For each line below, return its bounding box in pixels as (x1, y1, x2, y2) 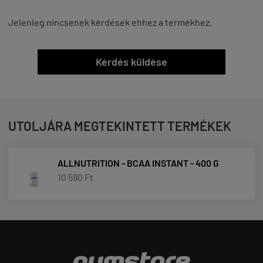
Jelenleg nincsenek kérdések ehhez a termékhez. (8, 16, 212, 28)
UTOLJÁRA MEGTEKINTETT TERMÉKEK (8, 117, 231, 133)
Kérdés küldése (96, 55, 167, 68)
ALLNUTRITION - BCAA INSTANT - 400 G (58, 157, 219, 168)
